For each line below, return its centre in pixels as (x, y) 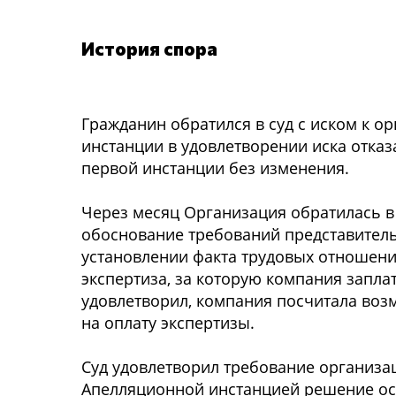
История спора (149, 48)
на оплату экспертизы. (168, 323)
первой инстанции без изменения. (215, 168)
